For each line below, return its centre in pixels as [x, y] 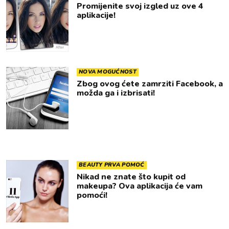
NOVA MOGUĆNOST [108, 72]
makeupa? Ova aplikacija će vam [140, 186]
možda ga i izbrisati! [116, 93]
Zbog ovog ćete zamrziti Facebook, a [150, 84]
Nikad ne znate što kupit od [131, 177]
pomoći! [92, 195]
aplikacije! [96, 15]
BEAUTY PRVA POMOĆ [112, 165]
